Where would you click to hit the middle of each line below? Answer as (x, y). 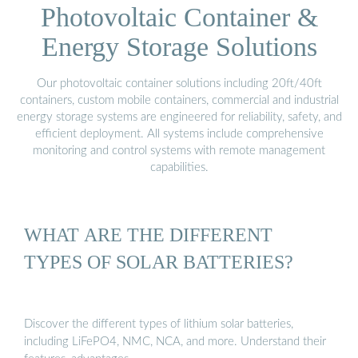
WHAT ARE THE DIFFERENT (148, 235)
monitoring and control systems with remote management (179, 150)
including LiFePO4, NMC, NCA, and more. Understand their (175, 341)
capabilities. (179, 167)
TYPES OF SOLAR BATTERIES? (159, 262)
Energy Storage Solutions (179, 46)
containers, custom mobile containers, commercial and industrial (179, 100)
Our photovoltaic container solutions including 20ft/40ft (179, 83)
